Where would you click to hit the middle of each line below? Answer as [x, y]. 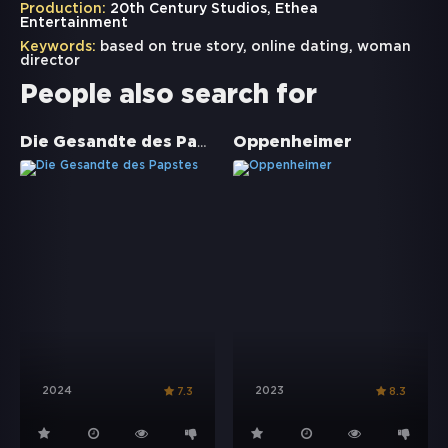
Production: [63, 9]
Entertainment [74, 23]
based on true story [171, 47]
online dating [300, 47]
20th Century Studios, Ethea [212, 9]
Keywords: [58, 47]
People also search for [168, 96]
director [50, 61]
